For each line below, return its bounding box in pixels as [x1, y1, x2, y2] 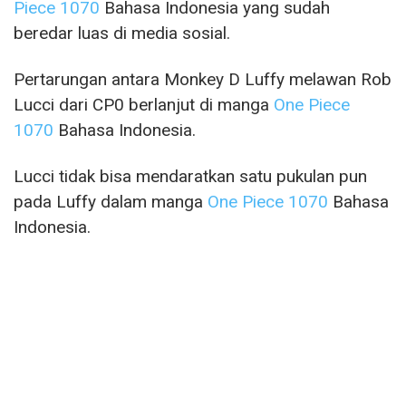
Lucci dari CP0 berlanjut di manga [14, 93, 274, 115]
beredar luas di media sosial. [14, 22, 230, 43]
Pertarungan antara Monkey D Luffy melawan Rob [14, 68, 391, 90]
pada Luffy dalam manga [14, 190, 208, 212]
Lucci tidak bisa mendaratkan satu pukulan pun [14, 165, 367, 187]
